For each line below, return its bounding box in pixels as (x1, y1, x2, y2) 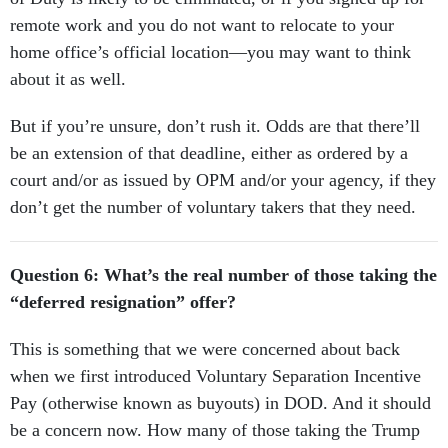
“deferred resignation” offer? (10, 292, 246, 313)
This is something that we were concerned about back (10, 339, 400, 360)
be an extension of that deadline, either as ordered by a (10, 143, 408, 164)
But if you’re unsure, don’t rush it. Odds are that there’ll (10, 116, 420, 137)
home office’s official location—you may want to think (10, 42, 411, 63)
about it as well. (10, 69, 131, 90)
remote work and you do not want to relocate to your (10, 15, 394, 36)
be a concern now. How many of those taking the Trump (10, 420, 420, 441)
